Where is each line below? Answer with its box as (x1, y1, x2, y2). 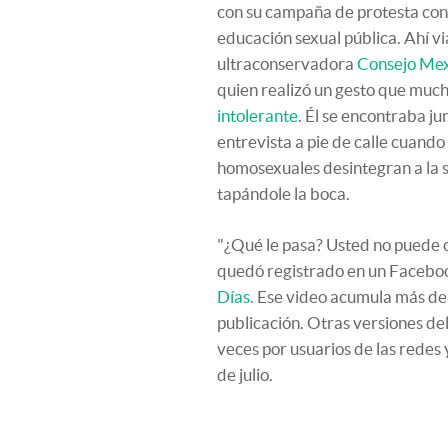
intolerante (217, 106, 298, 125)
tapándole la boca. (217, 184, 350, 203)
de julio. (217, 365, 273, 384)
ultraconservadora (217, 54, 357, 73)
